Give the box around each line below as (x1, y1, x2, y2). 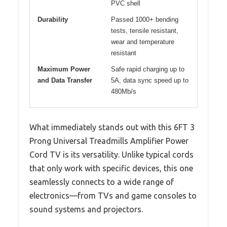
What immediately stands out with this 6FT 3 (29, 122, 195, 132)
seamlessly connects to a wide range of (29, 177, 174, 186)
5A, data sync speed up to (111, 76, 188, 84)
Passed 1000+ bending (111, 15, 178, 23)
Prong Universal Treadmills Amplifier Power (29, 136, 188, 145)
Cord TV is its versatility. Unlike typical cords (29, 149, 194, 159)
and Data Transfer (37, 76, 92, 84)
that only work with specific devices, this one (29, 163, 193, 173)
